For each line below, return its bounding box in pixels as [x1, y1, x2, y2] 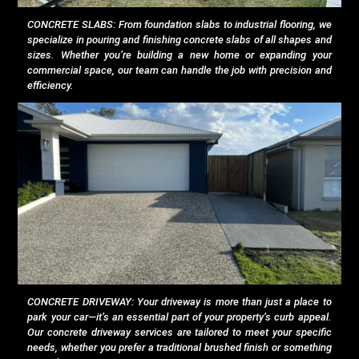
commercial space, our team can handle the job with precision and [27, 63, 332, 76]
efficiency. [27, 79, 75, 91]
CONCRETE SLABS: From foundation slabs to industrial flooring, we [27, 18, 332, 30]
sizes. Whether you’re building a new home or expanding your [27, 48, 332, 61]
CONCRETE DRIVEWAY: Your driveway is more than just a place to [27, 295, 332, 308]
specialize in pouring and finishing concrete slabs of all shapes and [27, 33, 332, 46]
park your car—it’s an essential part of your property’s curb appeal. [27, 310, 332, 323]
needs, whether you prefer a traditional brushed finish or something [27, 341, 332, 353]
